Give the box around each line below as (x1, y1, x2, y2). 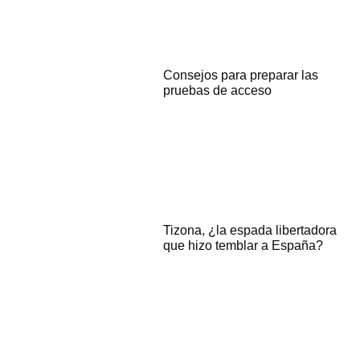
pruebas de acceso (163, 84, 272, 98)
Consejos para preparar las (163, 68, 319, 83)
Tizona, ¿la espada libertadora (163, 223, 337, 238)
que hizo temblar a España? (163, 239, 324, 253)
